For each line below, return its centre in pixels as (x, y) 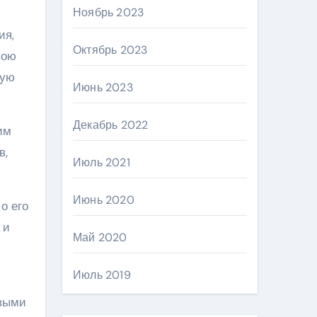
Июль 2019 (102, 275)
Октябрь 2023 (110, 50)
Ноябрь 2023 (109, 12)
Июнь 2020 (104, 200)
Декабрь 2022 (111, 125)
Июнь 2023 (103, 87)
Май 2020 (100, 237)
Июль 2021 (102, 162)
